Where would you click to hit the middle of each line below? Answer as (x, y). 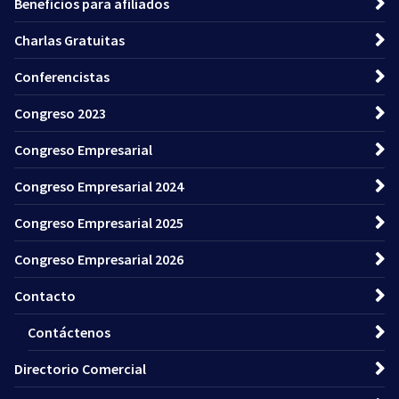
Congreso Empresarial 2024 (99, 187)
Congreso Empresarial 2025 (99, 223)
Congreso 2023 (60, 114)
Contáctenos (69, 333)
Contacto (45, 296)
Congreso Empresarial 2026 (99, 260)
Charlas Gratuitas (69, 41)
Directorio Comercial (80, 369)
